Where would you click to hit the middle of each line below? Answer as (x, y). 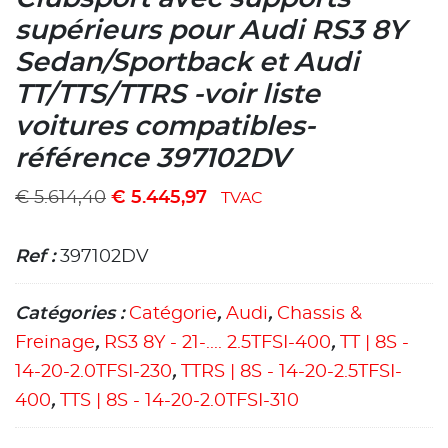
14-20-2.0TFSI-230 (93, 371)
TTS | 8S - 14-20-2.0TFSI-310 (179, 400)
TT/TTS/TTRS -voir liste (167, 94)
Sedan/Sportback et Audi (187, 62)
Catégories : (72, 313)
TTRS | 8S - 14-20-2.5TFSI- (291, 371)
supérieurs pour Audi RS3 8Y (210, 30)
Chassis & (319, 313)
